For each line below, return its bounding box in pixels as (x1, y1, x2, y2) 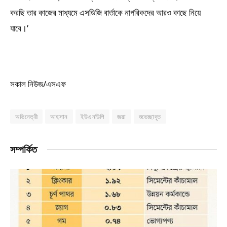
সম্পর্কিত (10, 143, 37, 155)
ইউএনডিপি (80, 111, 104, 121)
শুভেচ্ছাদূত (138, 111, 161, 121)
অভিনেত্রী (15, 111, 37, 121)
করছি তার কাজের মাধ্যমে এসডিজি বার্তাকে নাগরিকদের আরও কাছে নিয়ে (10, 7, 201, 19)
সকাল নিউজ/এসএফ (10, 78, 66, 90)
